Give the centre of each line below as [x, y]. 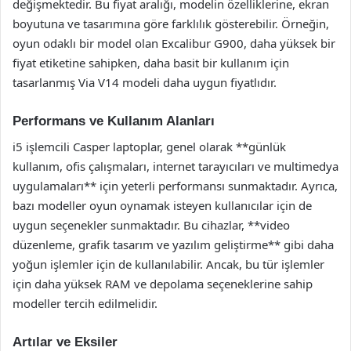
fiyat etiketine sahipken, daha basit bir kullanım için [151, 63]
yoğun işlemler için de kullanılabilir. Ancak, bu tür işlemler [168, 264]
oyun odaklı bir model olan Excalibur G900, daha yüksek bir [174, 43]
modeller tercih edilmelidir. [85, 303]
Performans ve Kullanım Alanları [114, 121]
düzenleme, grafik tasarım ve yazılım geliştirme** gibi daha [173, 244]
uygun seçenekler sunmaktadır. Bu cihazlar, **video [151, 224]
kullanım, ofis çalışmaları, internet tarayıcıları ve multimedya [175, 166]
